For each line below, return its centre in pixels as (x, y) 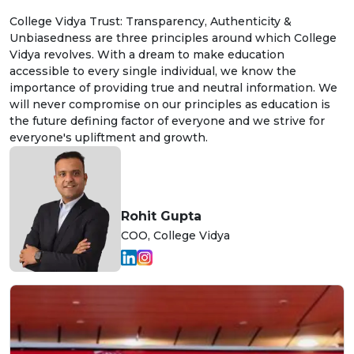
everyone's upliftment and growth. (109, 138)
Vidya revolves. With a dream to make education (147, 55)
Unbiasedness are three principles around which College (173, 38)
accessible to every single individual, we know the (153, 72)
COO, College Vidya (175, 236)
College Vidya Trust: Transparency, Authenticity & (151, 22)
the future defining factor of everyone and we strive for (167, 121)
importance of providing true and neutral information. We (173, 88)
